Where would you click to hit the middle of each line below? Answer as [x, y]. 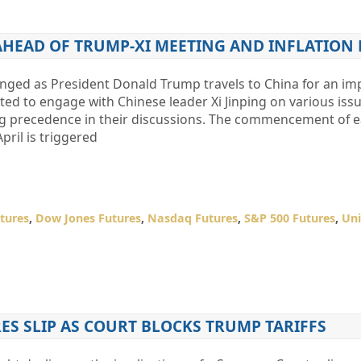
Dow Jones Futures [88, 218]
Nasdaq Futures [192, 218]
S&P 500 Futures [289, 218]
